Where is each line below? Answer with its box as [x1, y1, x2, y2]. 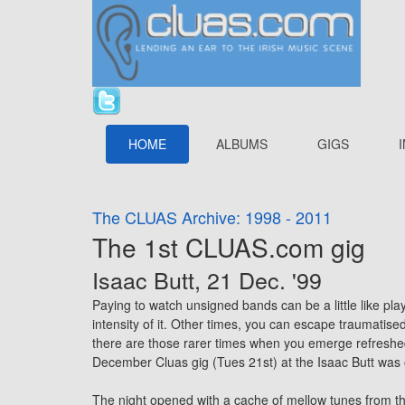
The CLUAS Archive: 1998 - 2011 [92, 205, 332, 229]
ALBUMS [216, 135, 268, 153]
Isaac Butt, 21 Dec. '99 [92, 263, 322, 296]
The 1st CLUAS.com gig [92, 229, 365, 265]
